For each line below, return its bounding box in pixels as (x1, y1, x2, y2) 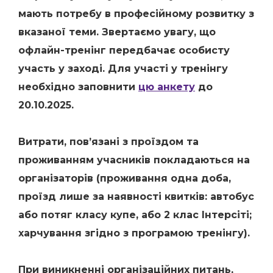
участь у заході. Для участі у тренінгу (18, 63, 228, 74)
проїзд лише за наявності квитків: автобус (18, 191, 254, 202)
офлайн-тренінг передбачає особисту (18, 44, 230, 56)
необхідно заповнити (18, 81, 138, 93)
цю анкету (138, 81, 195, 93)
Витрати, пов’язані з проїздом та (18, 136, 199, 147)
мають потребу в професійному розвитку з (18, 8, 254, 19)
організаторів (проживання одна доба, (18, 172, 231, 184)
